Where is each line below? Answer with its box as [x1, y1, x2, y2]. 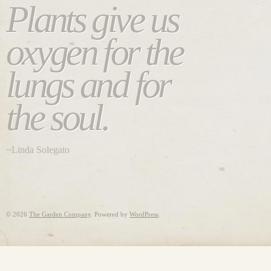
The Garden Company [29, 211, 91, 218]
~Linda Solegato [6, 145, 70, 155]
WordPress [129, 211, 158, 218]
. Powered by [91, 211, 129, 218]
